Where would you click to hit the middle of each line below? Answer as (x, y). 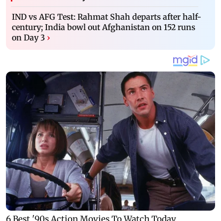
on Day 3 (28, 37)
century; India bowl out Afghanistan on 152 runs (104, 27)
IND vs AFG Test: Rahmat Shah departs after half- (107, 17)
